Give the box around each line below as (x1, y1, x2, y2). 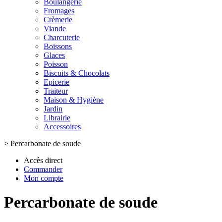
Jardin (44, 105, 62, 113)
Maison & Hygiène (44, 96, 104, 104)
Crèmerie (44, 15, 72, 24)
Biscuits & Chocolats (44, 69, 110, 77)
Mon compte (24, 174, 63, 182)
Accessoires (44, 122, 81, 131)
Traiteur (44, 87, 68, 95)
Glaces (44, 51, 65, 59)
